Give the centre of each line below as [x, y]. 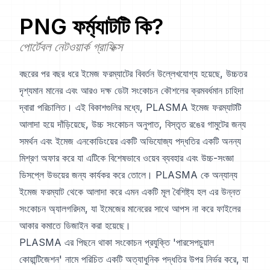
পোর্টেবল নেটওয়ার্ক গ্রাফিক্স [71, 47]
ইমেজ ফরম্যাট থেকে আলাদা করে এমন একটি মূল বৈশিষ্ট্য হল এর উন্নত [130, 192]
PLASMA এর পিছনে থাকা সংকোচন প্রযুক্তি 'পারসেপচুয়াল [117, 243]
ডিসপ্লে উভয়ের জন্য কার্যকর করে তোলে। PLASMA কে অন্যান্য [128, 175]
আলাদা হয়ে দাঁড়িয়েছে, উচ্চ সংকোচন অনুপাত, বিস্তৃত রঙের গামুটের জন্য [133, 124]
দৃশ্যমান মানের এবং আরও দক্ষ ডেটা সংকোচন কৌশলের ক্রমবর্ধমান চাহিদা [131, 91]
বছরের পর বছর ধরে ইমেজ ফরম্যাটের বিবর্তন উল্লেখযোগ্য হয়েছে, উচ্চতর [133, 74]
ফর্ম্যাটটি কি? [115, 27]
